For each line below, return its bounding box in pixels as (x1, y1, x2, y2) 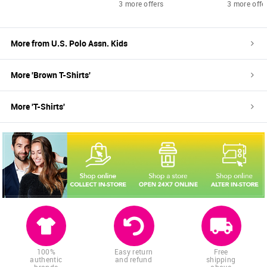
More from (11, 38, 51, 49)
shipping (206, 254, 236, 265)
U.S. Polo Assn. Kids (51, 38, 128, 49)
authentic (30, 254, 63, 265)
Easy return (114, 247, 153, 257)
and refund (114, 254, 152, 265)
